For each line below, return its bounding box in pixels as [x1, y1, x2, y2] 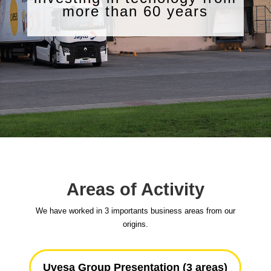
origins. [122, 219, 148, 229]
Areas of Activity [66, 179, 204, 199]
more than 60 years [62, 2, 209, 19]
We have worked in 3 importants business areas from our [35, 206, 235, 215]
